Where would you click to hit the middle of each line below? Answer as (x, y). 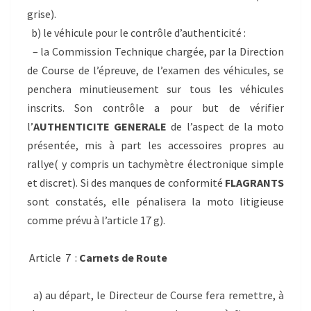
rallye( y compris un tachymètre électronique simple (155, 163)
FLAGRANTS (254, 182)
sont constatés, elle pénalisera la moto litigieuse (155, 201)
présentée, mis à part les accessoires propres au (155, 145)
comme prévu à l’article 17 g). (96, 220)
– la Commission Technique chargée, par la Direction (155, 51)
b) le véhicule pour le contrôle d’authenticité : (136, 32)
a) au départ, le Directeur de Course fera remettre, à (155, 295)
